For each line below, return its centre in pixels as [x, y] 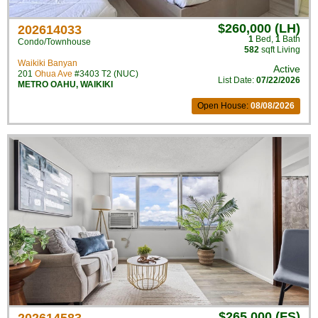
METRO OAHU [47, 84]
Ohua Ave [54, 74]
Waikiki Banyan [48, 63]
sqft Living [280, 50]
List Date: [237, 80]
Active [287, 69]
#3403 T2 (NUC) [105, 74]
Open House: [224, 106]
